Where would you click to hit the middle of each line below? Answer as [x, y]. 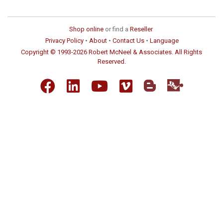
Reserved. [111, 62]
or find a [117, 29]
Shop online [86, 29]
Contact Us [128, 41]
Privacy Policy [64, 41]
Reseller [141, 29]
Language [164, 41]
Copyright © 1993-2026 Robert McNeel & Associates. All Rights [111, 52]
